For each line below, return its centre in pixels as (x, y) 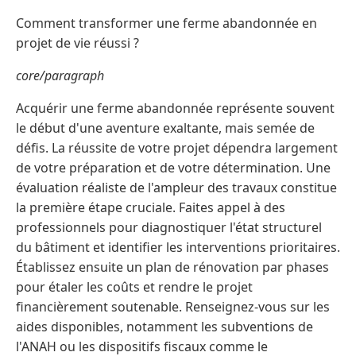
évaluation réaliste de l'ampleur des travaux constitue (176, 187)
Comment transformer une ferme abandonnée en (166, 23)
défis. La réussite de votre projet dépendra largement (177, 147)
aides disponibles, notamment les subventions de (164, 326)
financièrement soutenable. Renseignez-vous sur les (173, 306)
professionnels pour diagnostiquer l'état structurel (169, 227)
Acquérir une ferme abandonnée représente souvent (175, 108)
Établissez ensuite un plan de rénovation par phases (172, 267)
